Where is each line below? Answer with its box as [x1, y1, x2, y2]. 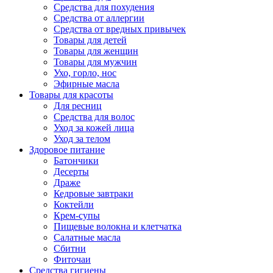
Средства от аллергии [54, 13, 144, 23]
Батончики [54, 155, 99, 166]
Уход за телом [54, 133, 110, 144]
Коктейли [54, 199, 94, 210]
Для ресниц [54, 101, 102, 111]
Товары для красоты [29, 90, 113, 100]
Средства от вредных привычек [54, 24, 186, 34]
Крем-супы [54, 210, 100, 221]
